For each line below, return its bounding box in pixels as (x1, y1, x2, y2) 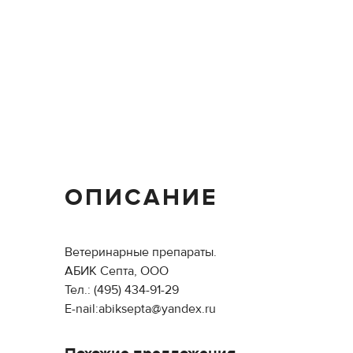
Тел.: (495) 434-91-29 (65, 282, 179, 298)
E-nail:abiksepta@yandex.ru (65, 301, 216, 317)
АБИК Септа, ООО (65, 263, 169, 279)
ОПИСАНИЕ (65, 183, 217, 212)
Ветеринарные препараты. (65, 244, 217, 260)
